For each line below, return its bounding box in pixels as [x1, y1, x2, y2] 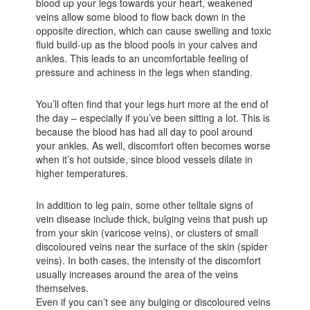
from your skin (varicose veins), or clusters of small [36, 225, 259, 239]
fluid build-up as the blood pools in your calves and [36, 37, 258, 51]
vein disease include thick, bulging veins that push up [36, 211, 268, 226]
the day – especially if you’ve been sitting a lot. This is [36, 110, 271, 125]
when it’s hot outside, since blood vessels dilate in [36, 152, 253, 166]
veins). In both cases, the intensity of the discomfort [36, 253, 262, 267]
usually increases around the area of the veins [36, 266, 239, 281]
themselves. [36, 280, 89, 295]
